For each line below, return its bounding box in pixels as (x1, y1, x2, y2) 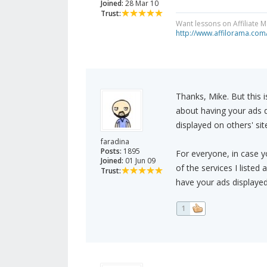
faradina (101, 136, 129, 147)
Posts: (101, 146, 122, 157)
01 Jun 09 (123, 156, 156, 166)
